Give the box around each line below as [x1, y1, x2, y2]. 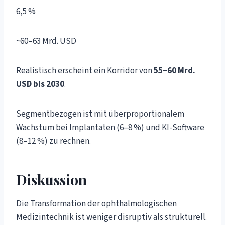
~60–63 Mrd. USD [16, 35, 76, 47]
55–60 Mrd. [154, 64, 195, 77]
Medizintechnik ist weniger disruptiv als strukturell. [16, 211, 207, 223]
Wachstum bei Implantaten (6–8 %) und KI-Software [16, 121, 204, 134]
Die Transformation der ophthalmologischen [16, 197, 177, 210]
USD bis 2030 [16, 78, 64, 90]
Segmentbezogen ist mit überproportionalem [16, 107, 184, 120]
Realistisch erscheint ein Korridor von [16, 64, 154, 77]
